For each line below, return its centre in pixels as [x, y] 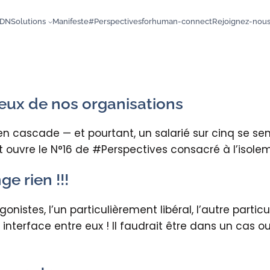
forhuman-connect [177, 21]
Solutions [29, 21]
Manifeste [71, 21]
